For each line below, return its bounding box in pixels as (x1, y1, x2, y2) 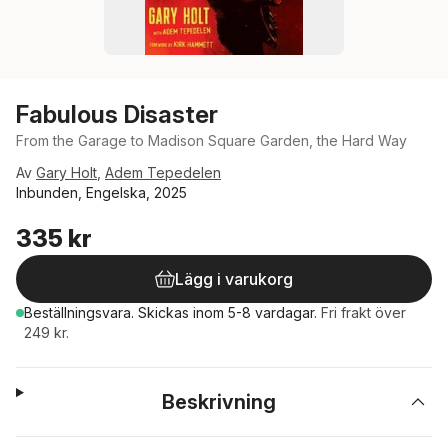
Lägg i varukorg (175, 269, 293, 289)
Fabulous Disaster (16, 100, 218, 129)
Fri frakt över (321, 304, 406, 321)
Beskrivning (162, 390, 277, 414)
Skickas (138, 304, 193, 321)
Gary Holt (36, 164, 97, 181)
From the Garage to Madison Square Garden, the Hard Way (16, 132, 407, 149)
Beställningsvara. (24, 304, 138, 321)
